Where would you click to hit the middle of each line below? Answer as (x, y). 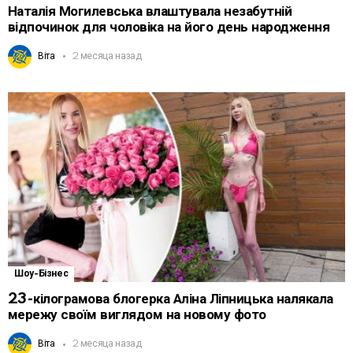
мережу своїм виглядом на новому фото (137, 315)
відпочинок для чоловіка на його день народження (169, 28)
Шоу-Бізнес (41, 274)
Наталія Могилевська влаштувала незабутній (150, 12)
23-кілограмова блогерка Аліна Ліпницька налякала (171, 299)
